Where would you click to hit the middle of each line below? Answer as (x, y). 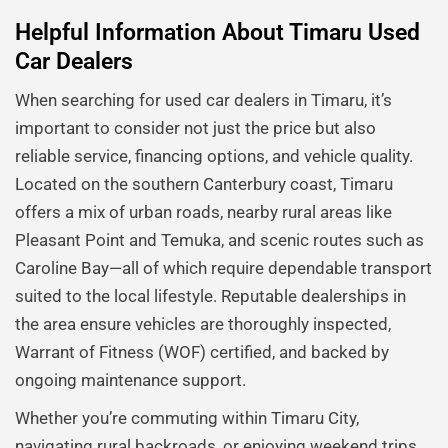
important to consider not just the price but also (195, 128)
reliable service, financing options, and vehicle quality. (214, 156)
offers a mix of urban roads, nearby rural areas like (203, 212)
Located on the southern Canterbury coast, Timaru (204, 184)
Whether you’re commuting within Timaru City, (187, 418)
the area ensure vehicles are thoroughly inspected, (203, 324)
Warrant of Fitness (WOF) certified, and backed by (202, 352)
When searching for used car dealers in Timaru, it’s (203, 100)
